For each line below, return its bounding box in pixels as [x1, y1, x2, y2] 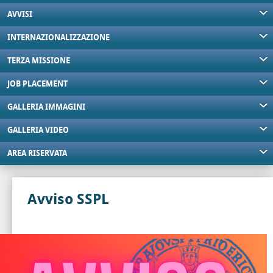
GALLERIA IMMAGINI [7, 102, 85, 112]
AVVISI [7, 10, 32, 19]
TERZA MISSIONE [7, 56, 70, 65]
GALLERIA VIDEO [7, 126, 69, 135]
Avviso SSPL [27, 191, 109, 208]
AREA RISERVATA [7, 149, 67, 158]
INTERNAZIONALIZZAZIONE [7, 33, 110, 42]
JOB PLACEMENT [7, 79, 68, 88]
